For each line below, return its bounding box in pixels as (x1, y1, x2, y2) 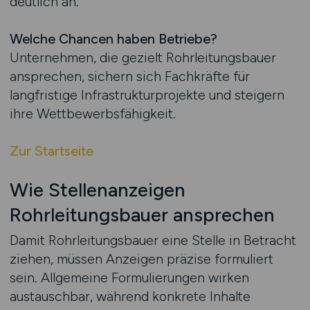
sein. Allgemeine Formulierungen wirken (9, 269, 249, 286)
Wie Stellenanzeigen (9, 179, 185, 201)
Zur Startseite (9, 143, 93, 159)
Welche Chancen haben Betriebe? (9, 30, 217, 47)
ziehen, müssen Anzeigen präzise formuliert (9, 250, 273, 267)
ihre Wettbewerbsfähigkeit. (9, 105, 176, 122)
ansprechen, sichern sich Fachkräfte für (9, 68, 250, 84)
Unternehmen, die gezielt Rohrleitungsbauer (9, 49, 276, 66)
